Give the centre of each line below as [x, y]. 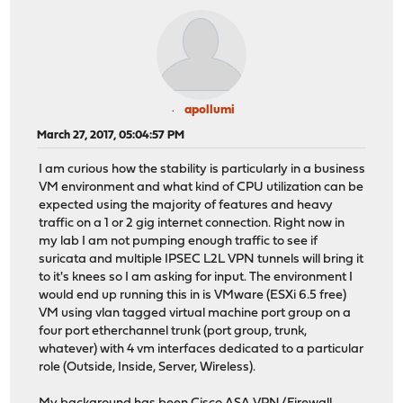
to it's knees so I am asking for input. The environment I [196, 278]
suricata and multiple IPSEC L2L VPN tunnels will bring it [201, 260]
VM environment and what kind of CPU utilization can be [201, 188]
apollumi [210, 110]
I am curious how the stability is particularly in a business [202, 170]
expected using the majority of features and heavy [186, 206]
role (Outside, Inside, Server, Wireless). [148, 368]
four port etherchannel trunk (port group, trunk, [173, 332]
